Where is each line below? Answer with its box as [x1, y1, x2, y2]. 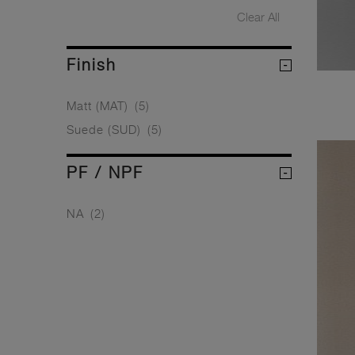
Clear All [237, 9, 280, 24]
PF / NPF [67, 162, 143, 182]
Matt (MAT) [67, 97, 132, 113]
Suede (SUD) [67, 121, 145, 136]
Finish [67, 55, 116, 74]
